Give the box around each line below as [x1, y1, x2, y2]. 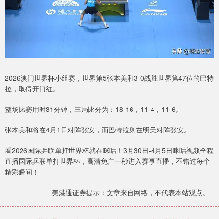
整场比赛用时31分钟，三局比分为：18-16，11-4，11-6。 [5, 104, 182, 114]
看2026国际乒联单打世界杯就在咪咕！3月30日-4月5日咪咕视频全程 [5, 145, 214, 155]
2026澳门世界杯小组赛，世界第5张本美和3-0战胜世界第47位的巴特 [5, 73, 214, 83]
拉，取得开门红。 [5, 84, 60, 94]
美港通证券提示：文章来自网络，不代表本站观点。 [52, 187, 209, 197]
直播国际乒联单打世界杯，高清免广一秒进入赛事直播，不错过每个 [5, 156, 210, 166]
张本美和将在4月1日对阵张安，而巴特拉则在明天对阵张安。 [5, 125, 191, 135]
